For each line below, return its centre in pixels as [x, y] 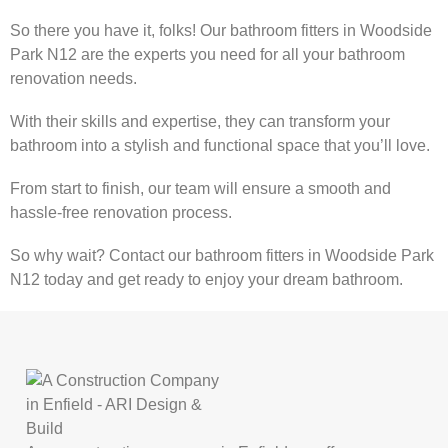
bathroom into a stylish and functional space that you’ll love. [220, 145]
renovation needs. [73, 78]
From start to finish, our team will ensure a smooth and [200, 189]
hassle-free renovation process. [121, 213]
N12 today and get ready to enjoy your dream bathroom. [206, 280]
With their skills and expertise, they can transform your [200, 121]
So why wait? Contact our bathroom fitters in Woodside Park [222, 256]
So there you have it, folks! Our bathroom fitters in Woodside [221, 30]
